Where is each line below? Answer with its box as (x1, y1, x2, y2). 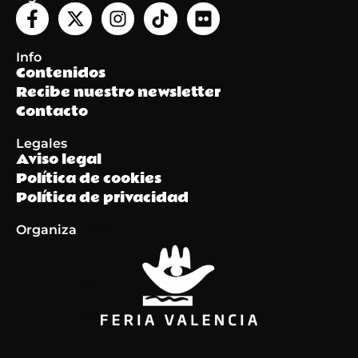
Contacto (16, 100, 88, 122)
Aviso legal (16, 148, 101, 170)
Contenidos (16, 62, 105, 84)
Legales (16, 135, 67, 151)
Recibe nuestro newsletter (16, 81, 221, 103)
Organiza (16, 221, 77, 237)
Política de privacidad (16, 186, 189, 209)
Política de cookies (16, 167, 161, 189)
